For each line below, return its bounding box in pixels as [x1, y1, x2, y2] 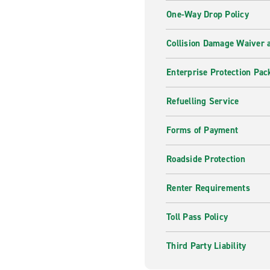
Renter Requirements [166, 182, 250, 194]
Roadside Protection [166, 153, 245, 165]
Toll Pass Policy [166, 211, 228, 223]
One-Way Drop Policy [166, 8, 249, 20]
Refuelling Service [166, 95, 239, 107]
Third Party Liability [166, 240, 246, 252]
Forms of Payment [166, 124, 238, 136]
